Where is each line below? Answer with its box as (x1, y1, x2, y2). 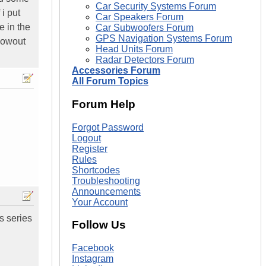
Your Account (72, 197, 128, 207)
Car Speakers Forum (96, 12, 183, 23)
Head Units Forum (96, 44, 173, 55)
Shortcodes (72, 164, 120, 175)
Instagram (72, 253, 113, 264)
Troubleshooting (72, 175, 140, 186)
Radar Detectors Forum (96, 55, 194, 65)
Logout (72, 132, 101, 143)
